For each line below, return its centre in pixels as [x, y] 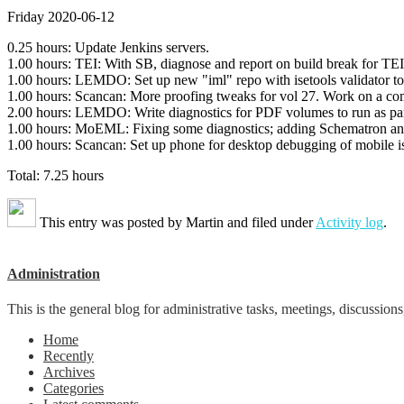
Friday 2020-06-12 [61, 16]
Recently [69, 356]
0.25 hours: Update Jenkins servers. [108, 47]
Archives [69, 372]
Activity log [349, 222]
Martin [205, 222]
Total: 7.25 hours [55, 175]
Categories [73, 389]
